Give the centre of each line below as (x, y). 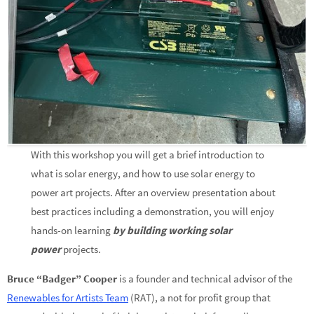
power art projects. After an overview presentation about (153, 192)
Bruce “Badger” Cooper (62, 279)
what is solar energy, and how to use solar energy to (143, 173)
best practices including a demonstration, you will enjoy (153, 211)
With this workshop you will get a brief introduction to (148, 154)
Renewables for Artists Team (68, 298)
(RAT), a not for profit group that (199, 298)
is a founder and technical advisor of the (205, 279)
